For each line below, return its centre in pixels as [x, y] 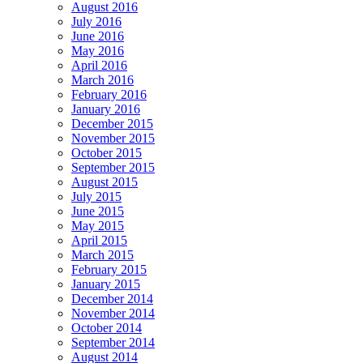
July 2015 [96, 196]
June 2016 [98, 36]
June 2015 [98, 211]
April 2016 [99, 65]
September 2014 [113, 342]
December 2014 [112, 298]
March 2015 [102, 254]
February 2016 [109, 94]
